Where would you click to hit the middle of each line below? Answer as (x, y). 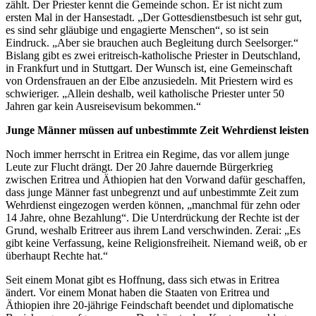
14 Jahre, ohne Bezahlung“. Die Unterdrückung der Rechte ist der (152, 217)
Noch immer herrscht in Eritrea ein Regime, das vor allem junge (147, 154)
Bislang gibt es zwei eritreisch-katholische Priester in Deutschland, (153, 55)
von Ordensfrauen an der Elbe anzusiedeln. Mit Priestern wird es (149, 80)
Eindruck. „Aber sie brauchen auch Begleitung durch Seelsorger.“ (152, 42)
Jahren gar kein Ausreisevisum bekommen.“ (105, 106)
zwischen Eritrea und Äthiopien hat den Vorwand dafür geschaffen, (156, 179)
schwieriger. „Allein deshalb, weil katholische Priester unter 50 (145, 93)
